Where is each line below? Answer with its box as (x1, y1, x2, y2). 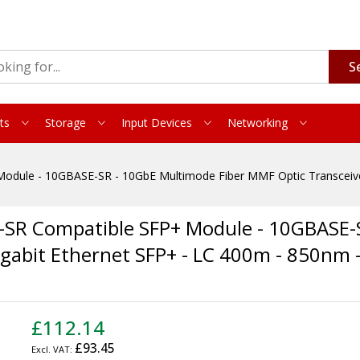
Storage (45, 115, 86, 130)
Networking (227, 115, 288, 130)
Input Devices (121, 115, 192, 130)
